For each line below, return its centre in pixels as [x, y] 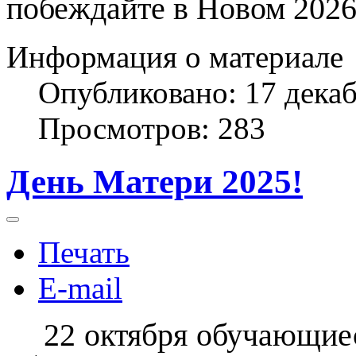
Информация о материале [175, 57]
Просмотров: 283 [152, 129]
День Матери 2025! [155, 182]
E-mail [80, 288]
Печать [84, 252]
